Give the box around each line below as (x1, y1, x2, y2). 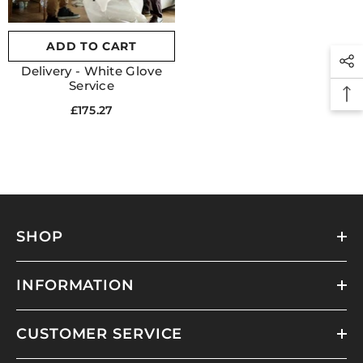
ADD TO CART (46, 39, 137, 54)
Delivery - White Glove (21, 63, 162, 79)
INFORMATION (16, 276, 135, 295)
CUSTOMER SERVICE (16, 325, 183, 344)
